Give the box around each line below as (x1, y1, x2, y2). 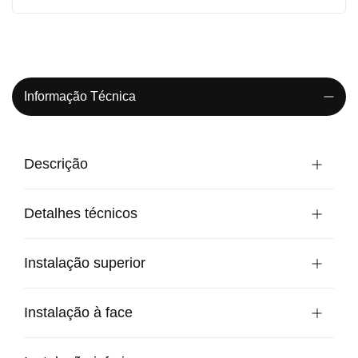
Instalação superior (24, 254, 145, 271)
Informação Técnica (24, 89, 136, 103)
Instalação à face (24, 304, 133, 320)
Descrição (24, 155, 88, 172)
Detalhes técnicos (24, 205, 137, 221)
